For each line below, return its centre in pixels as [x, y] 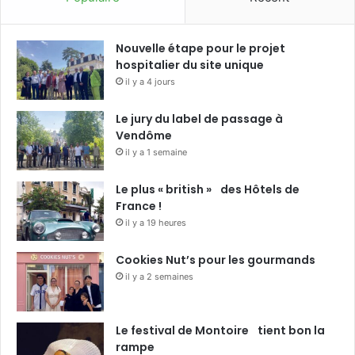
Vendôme [144, 136]
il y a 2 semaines [159, 277]
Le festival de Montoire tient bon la [220, 331]
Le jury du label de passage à [199, 119]
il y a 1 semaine [156, 153]
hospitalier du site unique [190, 65]
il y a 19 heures [156, 223]
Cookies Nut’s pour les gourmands [216, 260]
